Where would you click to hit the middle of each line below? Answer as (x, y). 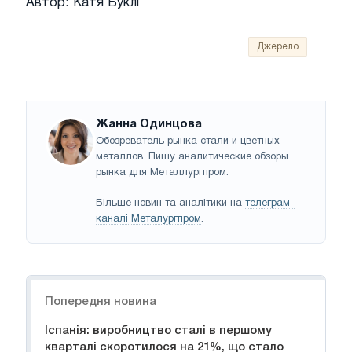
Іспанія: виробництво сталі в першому (158, 331)
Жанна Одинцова (149, 125)
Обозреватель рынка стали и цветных (188, 142)
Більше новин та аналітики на (170, 204)
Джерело (278, 47)
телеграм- (270, 204)
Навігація (55, 284)
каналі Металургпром (148, 220)
